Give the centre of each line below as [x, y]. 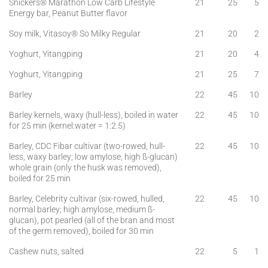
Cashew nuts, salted [46, 251]
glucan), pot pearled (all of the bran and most [92, 220]
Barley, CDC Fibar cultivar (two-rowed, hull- [87, 146]
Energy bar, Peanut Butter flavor [68, 13]
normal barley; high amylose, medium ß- [82, 209]
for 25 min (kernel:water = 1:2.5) [67, 126]
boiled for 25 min [40, 178]
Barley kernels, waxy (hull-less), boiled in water [94, 115]
